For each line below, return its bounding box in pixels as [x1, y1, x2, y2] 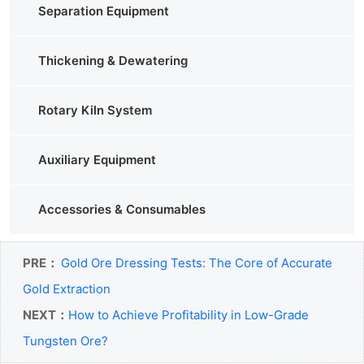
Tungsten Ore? [23, 332, 108, 349]
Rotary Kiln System [38, 102, 152, 118]
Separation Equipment [38, 2, 169, 19]
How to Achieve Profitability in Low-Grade [68, 306, 309, 323]
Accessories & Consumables [38, 201, 206, 217]
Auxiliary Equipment [38, 151, 156, 167]
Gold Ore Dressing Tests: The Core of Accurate [61, 254, 332, 271]
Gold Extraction [23, 280, 110, 297]
